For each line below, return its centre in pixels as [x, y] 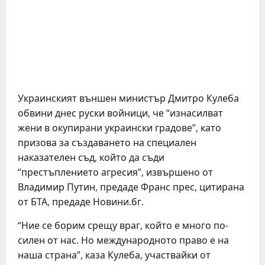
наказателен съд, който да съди [91, 157]
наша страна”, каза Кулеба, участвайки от [114, 255]
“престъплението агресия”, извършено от [115, 172]
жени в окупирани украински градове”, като [119, 128]
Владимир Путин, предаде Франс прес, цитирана [131, 187]
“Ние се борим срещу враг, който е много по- [123, 225]
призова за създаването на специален [107, 143]
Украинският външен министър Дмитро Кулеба [128, 98]
